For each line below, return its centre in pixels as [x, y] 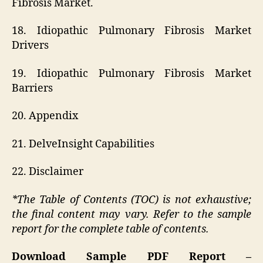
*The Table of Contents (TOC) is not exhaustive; [131, 200]
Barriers [32, 88]
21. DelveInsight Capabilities [83, 144]
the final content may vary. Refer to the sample [131, 214]
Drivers [30, 46]
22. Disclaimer [48, 172]
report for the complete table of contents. [110, 229]
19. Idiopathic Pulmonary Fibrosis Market [131, 73]
